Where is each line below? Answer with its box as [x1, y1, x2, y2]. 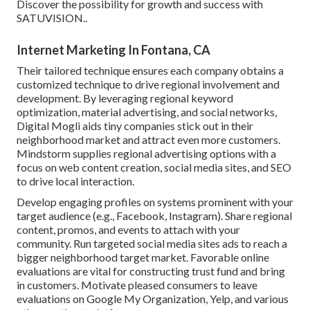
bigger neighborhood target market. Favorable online [17, 250, 269, 264]
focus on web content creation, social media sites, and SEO [17, 161, 291, 174]
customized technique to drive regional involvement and [17, 77, 280, 91]
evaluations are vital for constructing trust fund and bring [17, 264, 285, 278]
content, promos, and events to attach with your [17, 223, 240, 237]
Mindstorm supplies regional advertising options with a [17, 147, 276, 161]
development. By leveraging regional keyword [17, 91, 233, 105]
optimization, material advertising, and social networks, [17, 105, 277, 119]
